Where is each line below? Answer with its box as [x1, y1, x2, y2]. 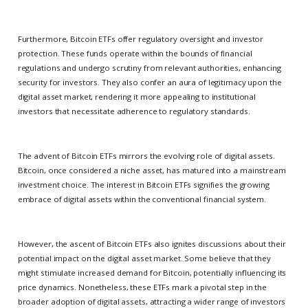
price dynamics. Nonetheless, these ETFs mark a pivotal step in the [17, 282, 267, 293]
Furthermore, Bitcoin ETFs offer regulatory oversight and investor [17, 34, 264, 45]
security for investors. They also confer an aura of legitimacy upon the [17, 77, 282, 88]
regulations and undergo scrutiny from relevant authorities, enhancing [17, 63, 281, 74]
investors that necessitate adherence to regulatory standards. [17, 106, 250, 117]
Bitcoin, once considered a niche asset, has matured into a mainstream [17, 165, 286, 176]
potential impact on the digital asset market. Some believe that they [17, 253, 271, 264]
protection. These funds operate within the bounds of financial [17, 48, 252, 59]
